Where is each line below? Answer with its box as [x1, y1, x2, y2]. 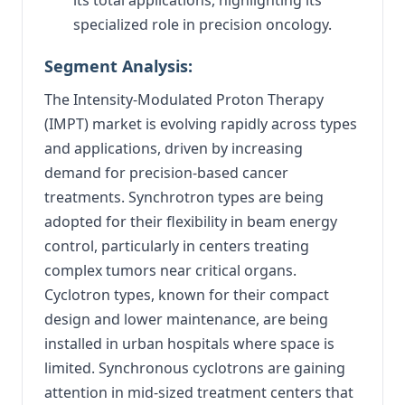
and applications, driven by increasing [44, 137, 303, 158]
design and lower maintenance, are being [44, 308, 328, 329]
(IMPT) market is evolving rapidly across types [44, 113, 357, 134]
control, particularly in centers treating [44, 235, 309, 256]
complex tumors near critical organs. [44, 259, 297, 280]
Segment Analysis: [44, 54, 193, 77]
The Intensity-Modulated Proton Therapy [44, 89, 324, 109]
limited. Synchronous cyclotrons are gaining [44, 357, 345, 378]
